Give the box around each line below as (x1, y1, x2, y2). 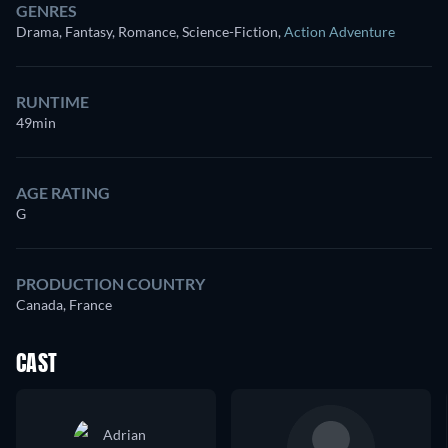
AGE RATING (16, 183, 110, 203)
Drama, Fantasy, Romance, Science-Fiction (16, 23, 278, 41)
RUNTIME (16, 92, 89, 112)
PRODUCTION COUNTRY (16, 274, 205, 294)
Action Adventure (284, 23, 395, 41)
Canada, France (16, 296, 112, 314)
